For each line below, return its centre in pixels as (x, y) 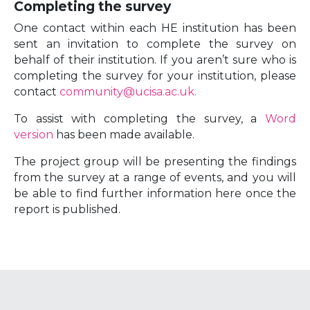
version (34, 135)
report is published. (67, 209)
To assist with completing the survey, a (139, 119)
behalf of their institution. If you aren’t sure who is (155, 60)
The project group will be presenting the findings (155, 162)
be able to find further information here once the (155, 193)
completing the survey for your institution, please (155, 76)
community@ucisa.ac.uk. (128, 92)
